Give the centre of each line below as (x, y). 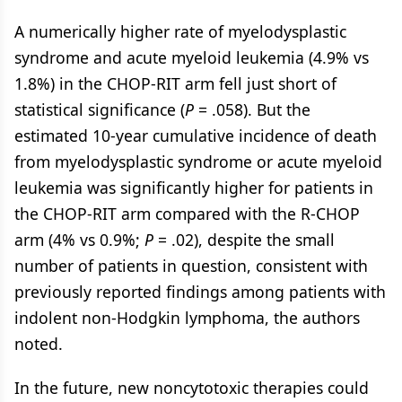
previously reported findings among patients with (200, 292)
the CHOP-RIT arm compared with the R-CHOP (187, 214)
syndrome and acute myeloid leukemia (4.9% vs (192, 57)
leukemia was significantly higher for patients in (194, 188)
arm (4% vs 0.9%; (79, 240)
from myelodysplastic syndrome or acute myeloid (198, 162)
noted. (39, 344)
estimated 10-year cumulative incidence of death (196, 135)
